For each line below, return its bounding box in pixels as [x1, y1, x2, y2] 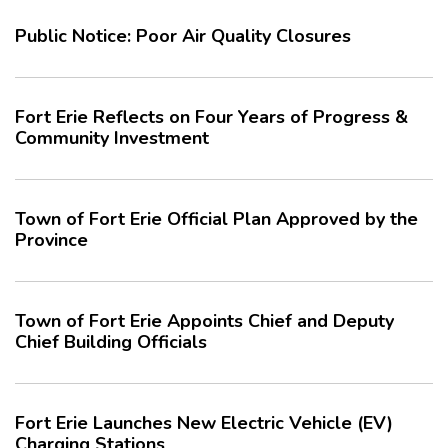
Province [15, 228, 88, 252]
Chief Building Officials [15, 330, 207, 354]
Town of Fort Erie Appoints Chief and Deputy [15, 309, 394, 333]
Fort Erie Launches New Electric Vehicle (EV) [15, 411, 393, 435]
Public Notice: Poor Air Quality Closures [15, 24, 351, 48]
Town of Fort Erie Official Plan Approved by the [15, 207, 418, 231]
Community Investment [15, 126, 209, 150]
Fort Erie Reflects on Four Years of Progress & [15, 105, 408, 129]
